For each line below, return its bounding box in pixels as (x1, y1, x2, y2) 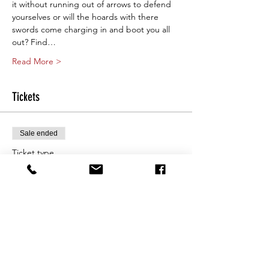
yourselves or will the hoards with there (12, 11, 161, 22)
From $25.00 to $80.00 (12, 225, 127, 240)
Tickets (12, 89, 40, 104)
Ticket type (12, 147, 54, 158)
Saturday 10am (12, 162, 89, 177)
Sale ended (20, 128, 58, 138)
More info (12, 186, 48, 198)
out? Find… (12, 36, 56, 47)
